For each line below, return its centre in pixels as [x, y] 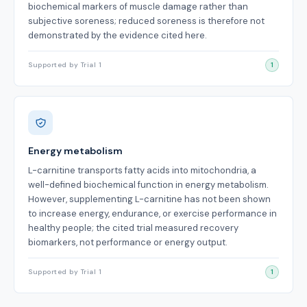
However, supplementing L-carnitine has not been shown [149, 199]
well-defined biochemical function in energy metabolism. [148, 185]
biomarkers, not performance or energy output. [128, 242]
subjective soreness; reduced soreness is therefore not [146, 21]
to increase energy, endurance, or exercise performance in [152, 213]
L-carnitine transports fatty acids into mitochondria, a [142, 170]
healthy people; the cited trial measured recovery [133, 228]
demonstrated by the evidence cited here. [118, 35]
